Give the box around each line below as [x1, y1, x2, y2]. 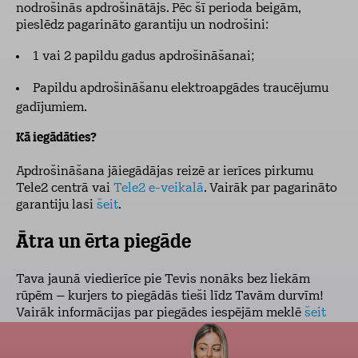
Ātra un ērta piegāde [16, 233, 191, 253]
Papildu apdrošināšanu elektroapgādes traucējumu [33, 82, 328, 95]
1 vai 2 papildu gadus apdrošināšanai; [33, 50, 254, 63]
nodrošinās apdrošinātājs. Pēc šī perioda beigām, [16, 2, 300, 15]
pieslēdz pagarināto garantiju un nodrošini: [16, 19, 268, 32]
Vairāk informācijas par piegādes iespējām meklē [16, 307, 304, 320]
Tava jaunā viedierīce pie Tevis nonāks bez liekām [16, 273, 310, 286]
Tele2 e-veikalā [113, 182, 204, 195]
